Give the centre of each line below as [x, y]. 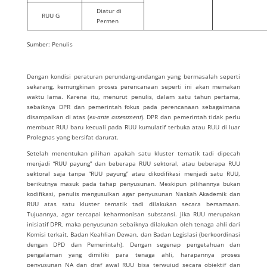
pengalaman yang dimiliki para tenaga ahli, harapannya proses [133, 254]
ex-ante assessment [115, 117]
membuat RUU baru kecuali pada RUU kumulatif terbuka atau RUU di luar [133, 127]
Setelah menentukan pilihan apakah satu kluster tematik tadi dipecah [133, 153]
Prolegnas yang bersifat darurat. [72, 137]
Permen [107, 21]
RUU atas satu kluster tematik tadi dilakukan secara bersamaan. [133, 204]
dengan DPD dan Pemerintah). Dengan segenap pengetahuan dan [133, 244]
